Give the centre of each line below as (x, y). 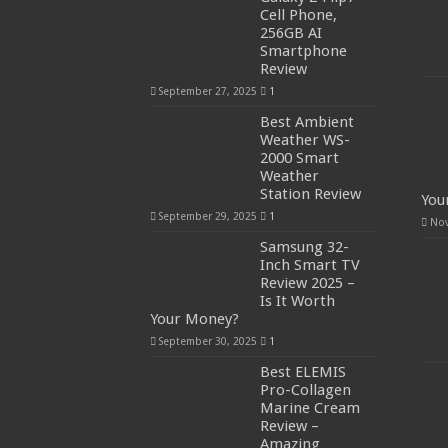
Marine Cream (309, 407)
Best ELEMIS (302, 371)
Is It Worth (297, 300)
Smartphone (303, 50)
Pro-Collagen (305, 389)
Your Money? (194, 318)
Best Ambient (306, 121)
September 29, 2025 (207, 215)
